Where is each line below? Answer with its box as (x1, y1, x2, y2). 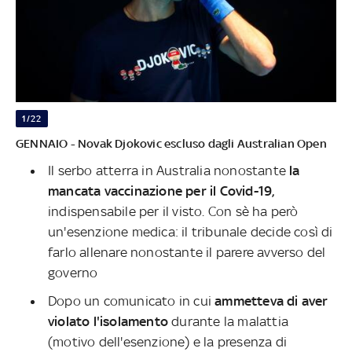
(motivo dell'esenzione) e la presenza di (48, 333, 287, 350)
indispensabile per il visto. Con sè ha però (48, 203, 299, 219)
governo (48, 264, 98, 280)
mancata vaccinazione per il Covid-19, (48, 182, 275, 199)
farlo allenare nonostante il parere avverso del (48, 244, 326, 260)
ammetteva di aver (214, 292, 328, 309)
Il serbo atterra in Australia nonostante (48, 162, 286, 178)
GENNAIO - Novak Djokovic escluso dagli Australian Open (16, 136, 327, 150)
